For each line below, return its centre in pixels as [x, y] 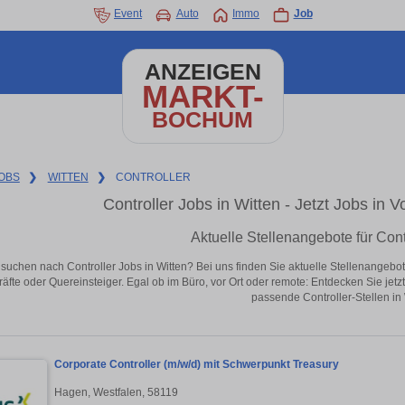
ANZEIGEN [202, 72]
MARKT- [202, 96]
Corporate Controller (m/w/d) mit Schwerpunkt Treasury [197, 365]
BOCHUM [202, 120]
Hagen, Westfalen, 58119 [116, 392]
